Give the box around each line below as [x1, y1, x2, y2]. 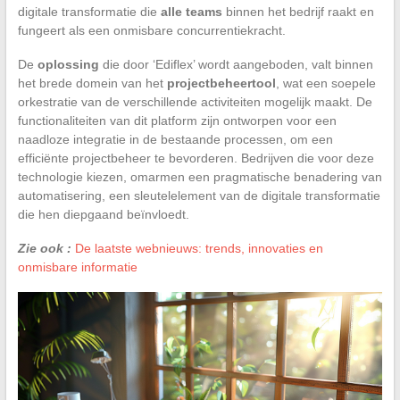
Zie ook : [17, 240, 71, 255]
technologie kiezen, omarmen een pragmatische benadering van [17, 169, 382, 184]
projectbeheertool [166, 75, 276, 90]
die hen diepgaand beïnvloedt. [17, 206, 189, 221]
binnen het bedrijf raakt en [221, 4, 374, 19]
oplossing [37, 56, 99, 71]
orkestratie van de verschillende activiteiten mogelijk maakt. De [17, 94, 372, 109]
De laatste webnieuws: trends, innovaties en [74, 240, 323, 255]
